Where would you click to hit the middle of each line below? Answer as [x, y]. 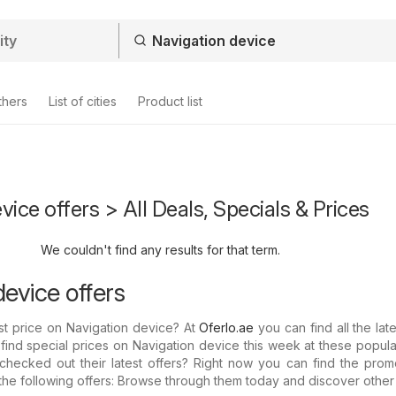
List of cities [83, 101]
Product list [170, 101]
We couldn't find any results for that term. [160, 250]
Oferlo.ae [227, 327]
